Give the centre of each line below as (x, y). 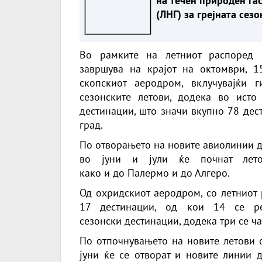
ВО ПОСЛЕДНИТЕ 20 (203, 42)
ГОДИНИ (176, 56)
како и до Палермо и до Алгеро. (155, 173)
